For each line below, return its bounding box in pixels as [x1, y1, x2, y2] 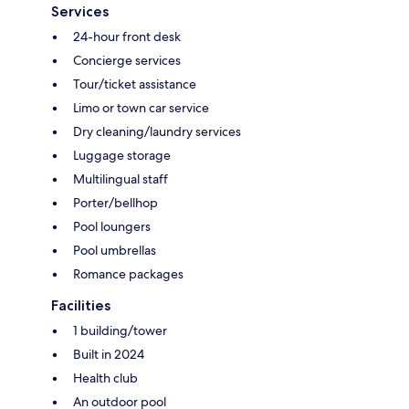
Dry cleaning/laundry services [73, 122, 241, 140]
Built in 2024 [73, 345, 144, 362]
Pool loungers [73, 217, 151, 235]
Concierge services [73, 51, 181, 68]
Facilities [51, 296, 110, 314]
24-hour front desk [73, 27, 181, 45]
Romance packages [73, 265, 184, 282]
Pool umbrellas [73, 241, 156, 258]
